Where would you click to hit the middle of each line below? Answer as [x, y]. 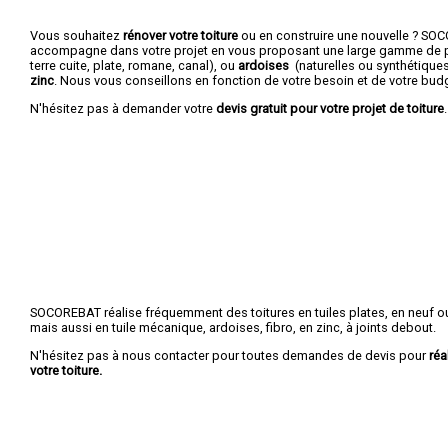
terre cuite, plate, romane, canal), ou [134, 65]
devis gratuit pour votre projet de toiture [328, 108]
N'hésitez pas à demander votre [121, 108]
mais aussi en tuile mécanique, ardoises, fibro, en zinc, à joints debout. [233, 327]
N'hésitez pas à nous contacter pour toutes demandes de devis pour [229, 355]
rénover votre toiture [180, 35]
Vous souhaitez [76, 35]
